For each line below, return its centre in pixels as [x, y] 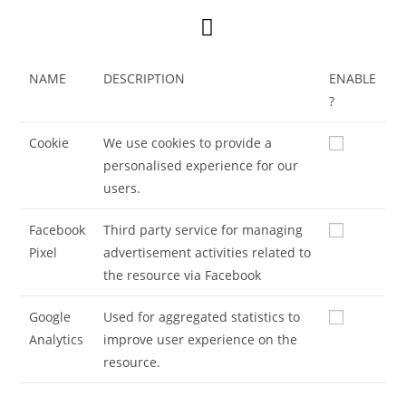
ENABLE [353, 78]
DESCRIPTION [145, 78]
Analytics [57, 339]
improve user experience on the [201, 339]
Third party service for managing [203, 229]
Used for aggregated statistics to [202, 316]
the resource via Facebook [183, 275]
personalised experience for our [201, 165]
